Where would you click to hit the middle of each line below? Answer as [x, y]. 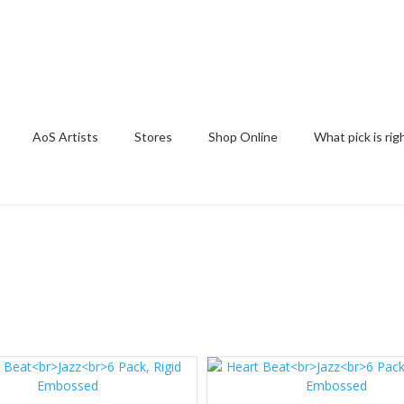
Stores [153, 137]
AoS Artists [65, 137]
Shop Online [243, 137]
